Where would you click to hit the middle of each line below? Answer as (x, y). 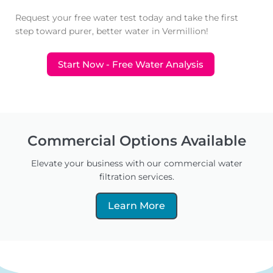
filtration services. (136, 177)
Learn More (136, 206)
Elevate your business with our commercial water (136, 164)
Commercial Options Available (136, 141)
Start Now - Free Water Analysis (131, 65)
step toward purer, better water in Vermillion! (112, 31)
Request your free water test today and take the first (127, 18)
